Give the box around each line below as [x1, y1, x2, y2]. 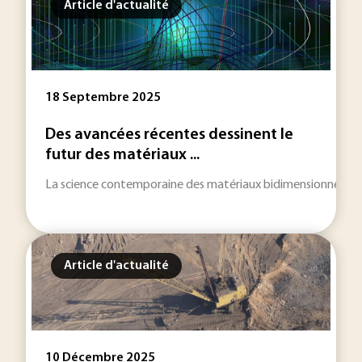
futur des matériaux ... [45, 147, 200, 163]
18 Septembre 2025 [45, 91, 161, 104]
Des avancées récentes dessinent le [45, 127, 293, 143]
